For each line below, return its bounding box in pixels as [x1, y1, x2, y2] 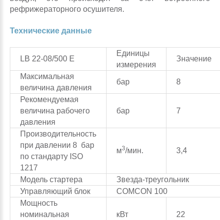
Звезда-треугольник [116, 175, 189, 184]
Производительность [20, 130, 96, 138]
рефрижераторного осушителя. [10, 5, 124, 13]
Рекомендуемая [20, 95, 79, 104]
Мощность [20, 199, 57, 207]
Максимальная [20, 72, 74, 81]
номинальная [20, 210, 69, 219]
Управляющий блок [20, 187, 90, 195]
